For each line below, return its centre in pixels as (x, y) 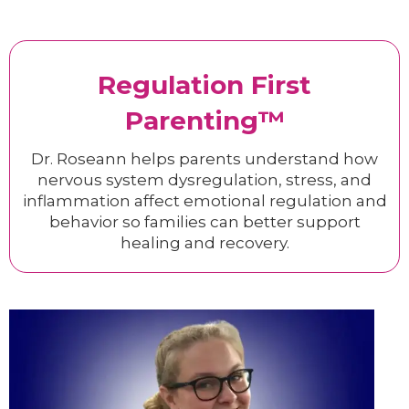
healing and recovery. (204, 243)
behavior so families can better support (204, 222)
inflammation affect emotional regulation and (204, 201)
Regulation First (204, 85)
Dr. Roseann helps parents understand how (204, 159)
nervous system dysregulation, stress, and (204, 180)
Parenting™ (204, 121)
